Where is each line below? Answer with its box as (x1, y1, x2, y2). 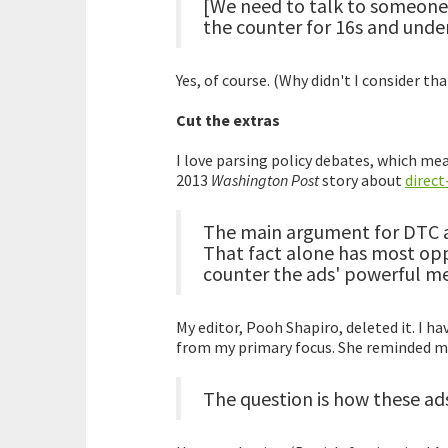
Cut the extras (176, 110, 280, 131)
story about (319, 170, 405, 191)
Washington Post (211, 170, 319, 191)
